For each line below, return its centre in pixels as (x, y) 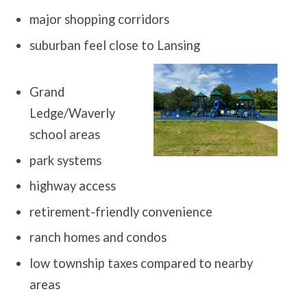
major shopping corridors (100, 20)
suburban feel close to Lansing (152, 45)
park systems (66, 160)
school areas (65, 135)
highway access (73, 186)
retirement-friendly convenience (121, 211)
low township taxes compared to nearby (142, 263)
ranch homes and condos (98, 237)
